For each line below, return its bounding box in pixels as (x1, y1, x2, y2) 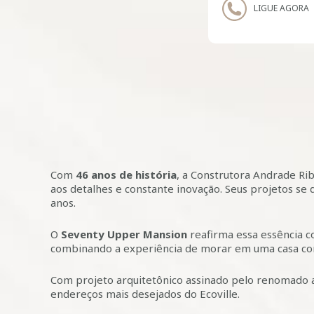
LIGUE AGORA (254, 2, 309, 14)
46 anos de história (76, 168, 177, 182)
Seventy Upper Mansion (61, 227, 187, 241)
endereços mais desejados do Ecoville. (50, 287, 240, 301)
